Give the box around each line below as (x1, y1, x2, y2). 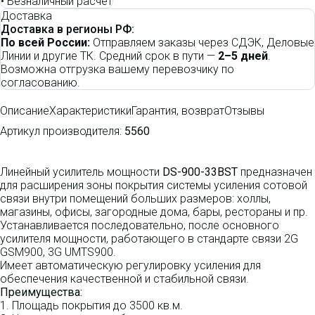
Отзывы (224, 104, 264, 118)
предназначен (238, 165, 312, 179)
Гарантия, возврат (131, 104, 224, 118)
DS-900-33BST (162, 165, 238, 179)
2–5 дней (218, 49, 268, 63)
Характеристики (49, 104, 131, 118)
